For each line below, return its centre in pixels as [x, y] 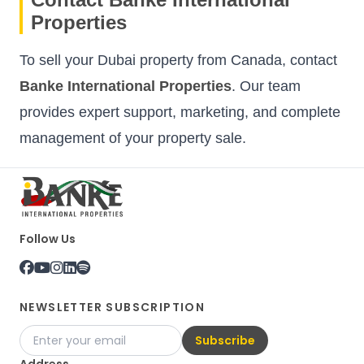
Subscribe [225, 340]
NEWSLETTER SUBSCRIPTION [113, 307]
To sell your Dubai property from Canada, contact [178, 60]
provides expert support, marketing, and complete [180, 112]
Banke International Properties [126, 86]
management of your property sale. [133, 138]
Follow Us [48, 238]
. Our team [266, 86]
